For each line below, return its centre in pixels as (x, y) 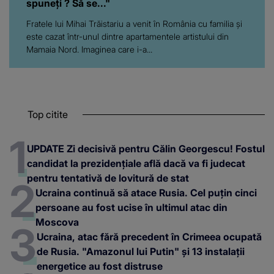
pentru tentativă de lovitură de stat (108, 178)
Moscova (57, 222)
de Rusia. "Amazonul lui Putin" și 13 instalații (141, 251)
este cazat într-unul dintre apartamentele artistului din (128, 36)
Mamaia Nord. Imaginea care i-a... (89, 49)
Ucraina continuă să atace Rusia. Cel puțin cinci (146, 192)
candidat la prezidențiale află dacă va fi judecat (136, 163)
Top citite (48, 114)
